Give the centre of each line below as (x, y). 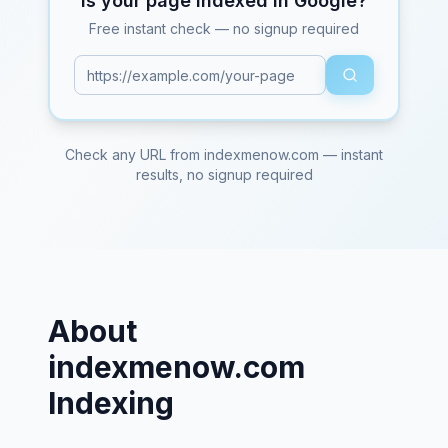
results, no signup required (224, 174)
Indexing (111, 403)
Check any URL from (134, 154)
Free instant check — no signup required (224, 28)
